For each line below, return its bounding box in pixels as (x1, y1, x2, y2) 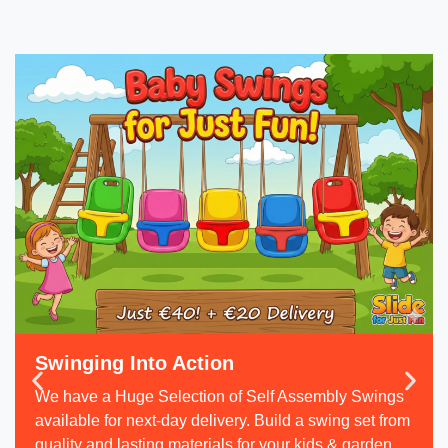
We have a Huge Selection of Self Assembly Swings (35, 387, 404, 405)
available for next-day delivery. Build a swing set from (35, 411, 410, 429)
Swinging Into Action (35, 351, 234, 374)
